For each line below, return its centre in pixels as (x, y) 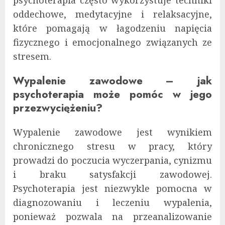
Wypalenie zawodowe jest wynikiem (113, 132)
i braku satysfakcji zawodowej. (113, 175)
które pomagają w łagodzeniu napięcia (113, 28)
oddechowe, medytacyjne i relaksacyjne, (113, 14)
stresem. (32, 56)
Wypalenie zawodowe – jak (113, 81)
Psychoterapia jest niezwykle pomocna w (113, 189)
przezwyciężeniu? (58, 108)
